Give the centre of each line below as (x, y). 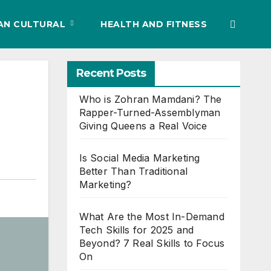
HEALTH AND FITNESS (154, 24)
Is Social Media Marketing (139, 158)
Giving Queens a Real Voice (143, 126)
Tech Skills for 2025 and (136, 230)
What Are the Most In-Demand (152, 217)
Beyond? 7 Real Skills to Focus (152, 243)
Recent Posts (111, 73)
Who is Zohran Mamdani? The (150, 99)
